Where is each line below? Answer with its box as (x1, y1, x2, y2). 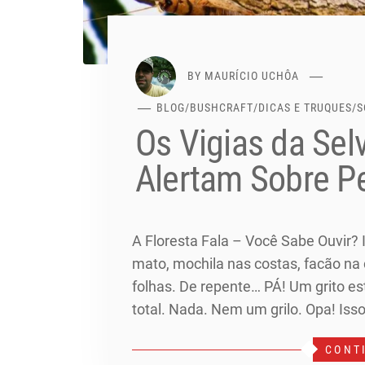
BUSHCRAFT (190, 100, 254, 114)
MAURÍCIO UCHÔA (204, 68, 299, 82)
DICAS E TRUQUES (258, 100, 353, 114)
